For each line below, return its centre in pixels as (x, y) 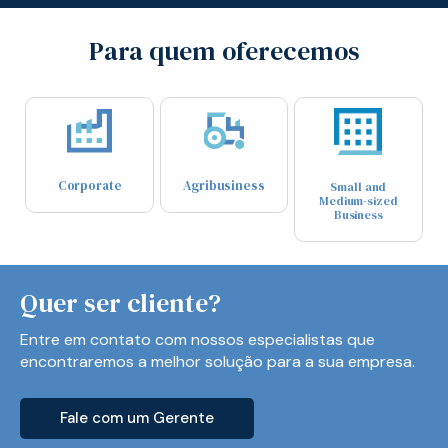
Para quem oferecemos (224, 51)
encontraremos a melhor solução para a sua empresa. (217, 361)
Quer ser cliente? (120, 303)
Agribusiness (224, 185)
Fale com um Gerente (137, 418)
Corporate (89, 185)
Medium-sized (358, 201)
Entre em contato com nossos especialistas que (197, 339)
